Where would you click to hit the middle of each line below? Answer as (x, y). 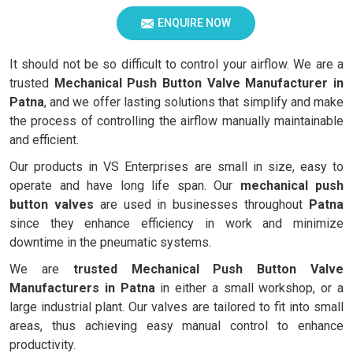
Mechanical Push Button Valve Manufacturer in (199, 83)
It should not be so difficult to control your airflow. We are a (176, 64)
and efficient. (44, 140)
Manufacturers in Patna (82, 288)
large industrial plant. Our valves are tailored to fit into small (176, 307)
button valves (52, 204)
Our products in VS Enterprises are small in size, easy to (176, 167)
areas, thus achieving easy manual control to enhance (176, 326)
